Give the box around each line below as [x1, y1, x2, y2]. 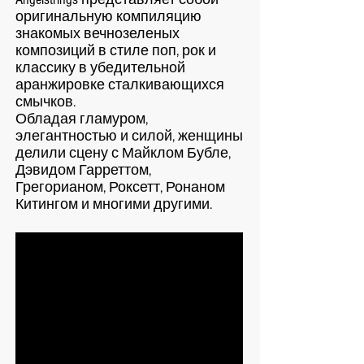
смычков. [15, 93, 76, 110]
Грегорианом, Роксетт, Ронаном [15, 179, 225, 196]
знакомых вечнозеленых [15, 25, 180, 42]
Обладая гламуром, [15, 110, 148, 128]
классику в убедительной [15, 59, 185, 76]
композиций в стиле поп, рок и [15, 42, 216, 59]
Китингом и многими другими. [15, 196, 212, 213]
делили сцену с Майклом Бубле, [15, 145, 231, 162]
